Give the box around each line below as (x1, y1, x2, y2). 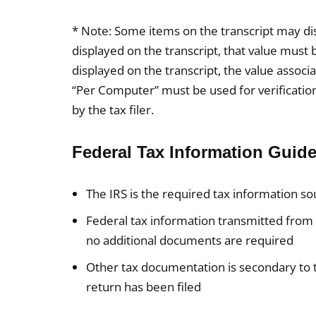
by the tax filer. (72, 102, 154, 118)
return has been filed (86, 279, 201, 295)
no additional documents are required (86, 232, 293, 248)
